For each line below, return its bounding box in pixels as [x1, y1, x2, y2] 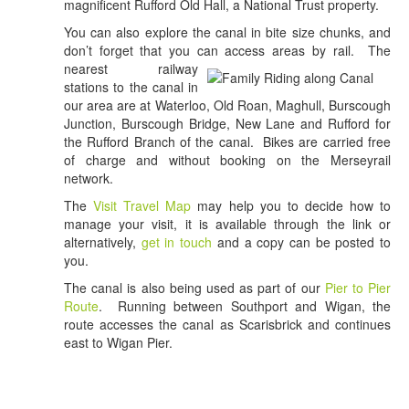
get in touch [141, 233, 213, 252]
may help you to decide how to [191, 196, 392, 215]
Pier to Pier [324, 278, 392, 298]
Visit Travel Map [93, 196, 192, 215]
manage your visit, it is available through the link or [64, 215, 391, 234]
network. [64, 169, 113, 188]
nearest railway [64, 59, 198, 79]
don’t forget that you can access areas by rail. [64, 41, 362, 60]
